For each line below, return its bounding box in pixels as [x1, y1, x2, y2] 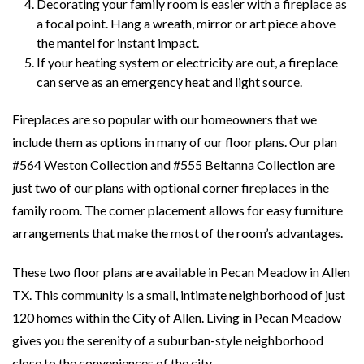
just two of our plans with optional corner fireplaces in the [12, 180, 329, 196]
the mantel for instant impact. [37, 35, 199, 51]
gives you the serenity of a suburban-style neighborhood [12, 332, 323, 349]
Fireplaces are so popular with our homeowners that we [12, 111, 317, 128]
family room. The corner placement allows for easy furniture [12, 202, 343, 219]
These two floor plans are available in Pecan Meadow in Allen [12, 264, 350, 280]
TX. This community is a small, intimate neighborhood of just [12, 287, 345, 303]
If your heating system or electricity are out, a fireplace [37, 54, 338, 71]
